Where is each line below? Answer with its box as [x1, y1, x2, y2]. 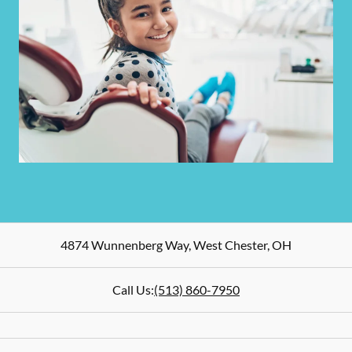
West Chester [191, 237, 267, 252]
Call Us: [112, 282, 154, 297]
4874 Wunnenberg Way [60, 237, 189, 252]
